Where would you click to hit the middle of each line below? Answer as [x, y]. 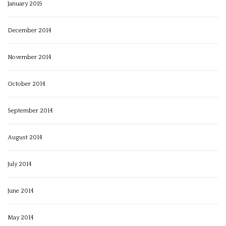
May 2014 [21, 218]
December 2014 [30, 31]
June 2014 [21, 191]
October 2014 [26, 84]
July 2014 [20, 164]
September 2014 [30, 111]
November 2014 [30, 58]
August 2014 [25, 138]
